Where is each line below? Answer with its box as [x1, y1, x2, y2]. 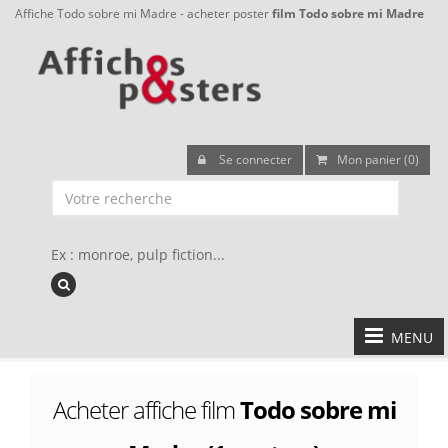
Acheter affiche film [52, 393, 240, 426]
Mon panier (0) [337, 151, 419, 168]
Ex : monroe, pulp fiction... [51, 245, 225, 264]
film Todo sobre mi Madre [272, 5, 424, 21]
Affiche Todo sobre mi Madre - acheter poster [15, 5, 272, 21]
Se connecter [216, 151, 292, 168]
